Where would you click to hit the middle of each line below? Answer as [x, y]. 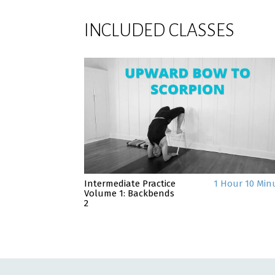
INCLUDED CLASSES [159, 30]
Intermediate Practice [130, 184]
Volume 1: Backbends [129, 194]
